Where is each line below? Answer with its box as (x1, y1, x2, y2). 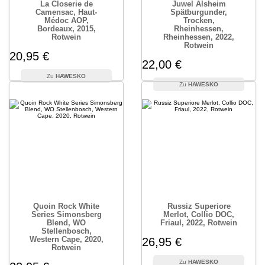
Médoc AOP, (44, 16, 89, 25)
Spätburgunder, (170, 8, 227, 17)
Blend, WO (47, 218, 86, 227)
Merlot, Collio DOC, (163, 210, 234, 219)
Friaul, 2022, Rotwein (160, 218, 237, 227)
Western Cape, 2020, (29, 235, 104, 244)
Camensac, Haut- (35, 8, 97, 17)
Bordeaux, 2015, (37, 24, 96, 33)
